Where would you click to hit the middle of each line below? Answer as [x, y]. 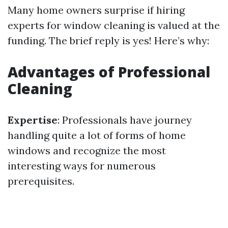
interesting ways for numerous [82, 166]
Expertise [33, 120]
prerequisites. [41, 181]
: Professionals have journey [125, 120]
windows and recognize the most [87, 150]
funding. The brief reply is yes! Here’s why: [108, 40]
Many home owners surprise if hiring [96, 10]
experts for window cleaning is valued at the [114, 25]
